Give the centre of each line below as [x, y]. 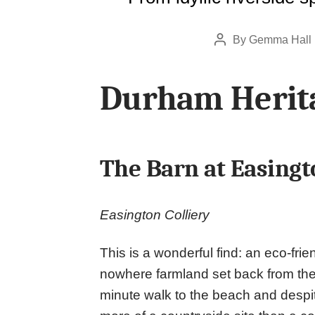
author [235, 59]
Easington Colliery [155, 215]
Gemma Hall [280, 39]
